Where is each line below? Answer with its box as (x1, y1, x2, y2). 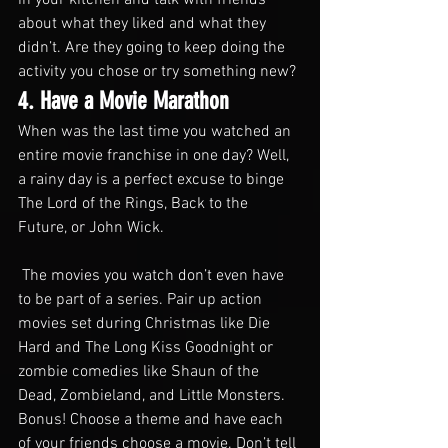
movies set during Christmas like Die (18, 313, 274, 334)
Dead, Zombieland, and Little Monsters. (18, 385, 285, 406)
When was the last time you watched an (18, 121, 295, 142)
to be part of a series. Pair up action (18, 289, 266, 310)
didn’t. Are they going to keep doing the (18, 37, 289, 58)
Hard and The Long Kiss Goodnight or (18, 337, 277, 358)
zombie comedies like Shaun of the (18, 361, 263, 382)
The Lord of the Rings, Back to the (18, 193, 252, 214)
